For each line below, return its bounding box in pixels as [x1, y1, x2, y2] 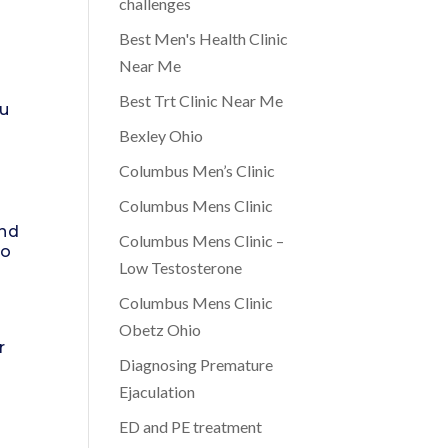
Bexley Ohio [119, 126, 204, 145]
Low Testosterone [119, 258, 243, 277]
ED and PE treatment [119, 417, 263, 436]
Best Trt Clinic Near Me [119, 91, 284, 110]
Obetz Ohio [119, 320, 202, 339]
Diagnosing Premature [119, 355, 274, 374]
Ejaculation [119, 382, 196, 401]
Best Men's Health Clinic [119, 29, 289, 48]
